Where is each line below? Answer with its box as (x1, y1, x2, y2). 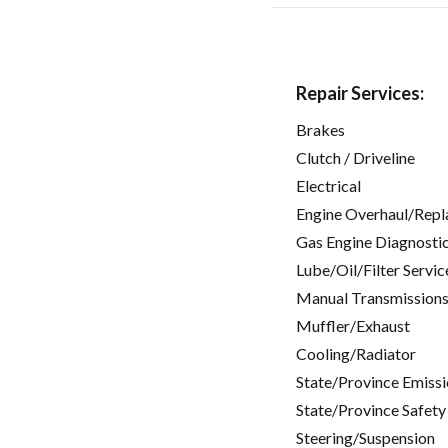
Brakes (296, 119, 345, 139)
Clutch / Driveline (296, 147, 415, 167)
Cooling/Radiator (296, 343, 416, 363)
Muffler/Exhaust (296, 315, 410, 335)
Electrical (296, 175, 361, 195)
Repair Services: (296, 81, 424, 104)
